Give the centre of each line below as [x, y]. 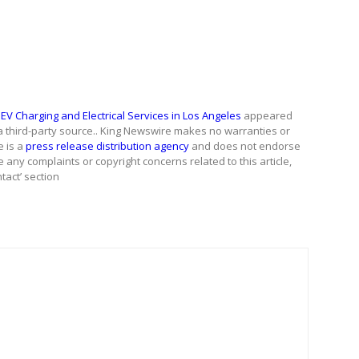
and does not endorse [245, 145]
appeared [267, 115]
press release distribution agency [107, 145]
